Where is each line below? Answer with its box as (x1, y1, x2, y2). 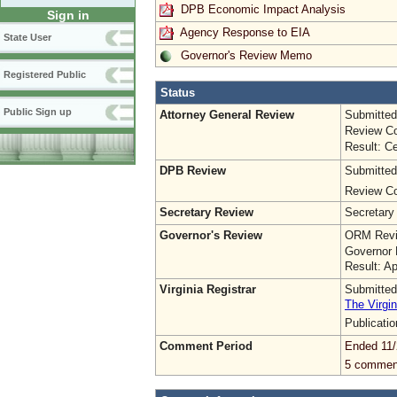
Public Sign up (4, 106, 72, 118)
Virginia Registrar (160, 282, 256, 296)
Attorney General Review (160, 107, 294, 121)
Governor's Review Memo (181, 48, 312, 62)
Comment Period (160, 339, 253, 353)
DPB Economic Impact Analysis (181, 2, 346, 16)
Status (160, 85, 195, 99)
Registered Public (4, 69, 86, 81)
